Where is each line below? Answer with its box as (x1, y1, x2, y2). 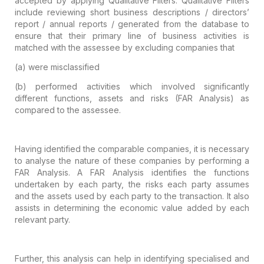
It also (224, 190, 250, 201)
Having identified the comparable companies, (14, 143, 192, 154)
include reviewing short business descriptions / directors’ (14, 6, 250, 17)
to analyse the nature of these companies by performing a (14, 155, 250, 166)
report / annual (14, 18, 75, 29)
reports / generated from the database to (75, 18, 250, 29)
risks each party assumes (141, 179, 250, 189)
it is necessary (192, 143, 250, 154)
